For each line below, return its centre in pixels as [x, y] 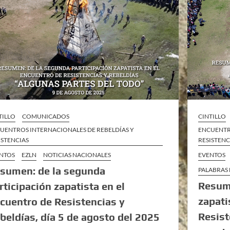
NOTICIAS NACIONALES [77, 155]
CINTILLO [212, 117]
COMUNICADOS [46, 117]
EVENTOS [212, 155]
